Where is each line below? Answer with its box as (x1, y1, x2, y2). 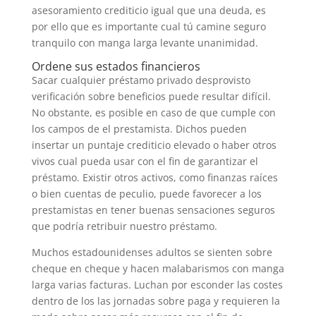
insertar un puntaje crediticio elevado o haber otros (31, 138, 276, 152)
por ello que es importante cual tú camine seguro (31, 20, 266, 33)
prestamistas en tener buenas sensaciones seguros (31, 203, 275, 217)
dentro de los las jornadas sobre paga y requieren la (31, 294, 280, 308)
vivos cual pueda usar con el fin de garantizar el (31, 154, 258, 168)
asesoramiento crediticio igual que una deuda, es (31, 4, 266, 17)
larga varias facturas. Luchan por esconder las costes (31, 278, 283, 291)
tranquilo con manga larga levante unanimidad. (31, 36, 258, 49)
